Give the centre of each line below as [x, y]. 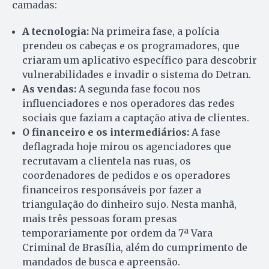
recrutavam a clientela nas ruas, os [107, 161]
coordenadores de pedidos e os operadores [126, 176]
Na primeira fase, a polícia [154, 32]
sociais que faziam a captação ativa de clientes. [136, 118]
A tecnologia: [56, 32]
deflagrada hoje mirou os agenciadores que [127, 147]
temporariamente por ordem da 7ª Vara [117, 233]
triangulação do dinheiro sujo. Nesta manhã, [129, 204]
